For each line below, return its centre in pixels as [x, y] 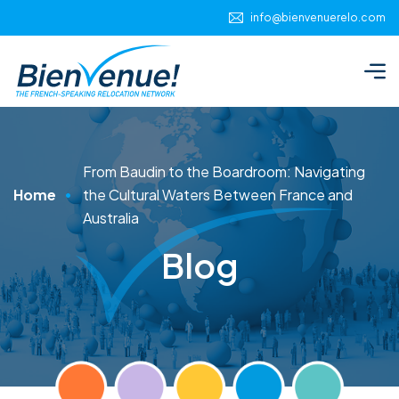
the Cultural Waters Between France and [218, 195]
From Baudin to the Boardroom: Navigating [224, 171]
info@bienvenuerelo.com [318, 17]
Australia [111, 218]
